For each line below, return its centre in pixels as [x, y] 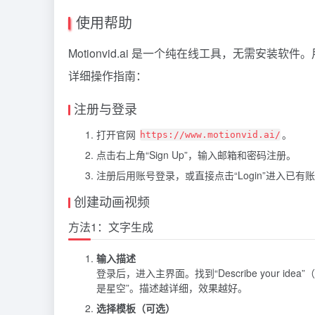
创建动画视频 [112, 201]
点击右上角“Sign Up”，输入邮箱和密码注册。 [196, 154]
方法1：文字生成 [111, 226]
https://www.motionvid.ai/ [210, 135]
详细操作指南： [108, 75]
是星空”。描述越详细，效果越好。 [172, 287]
